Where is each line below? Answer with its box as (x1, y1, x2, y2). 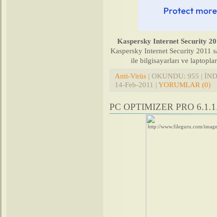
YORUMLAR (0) (158, 80, 211, 89)
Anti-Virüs (115, 71, 146, 80)
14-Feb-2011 (115, 80, 154, 89)
